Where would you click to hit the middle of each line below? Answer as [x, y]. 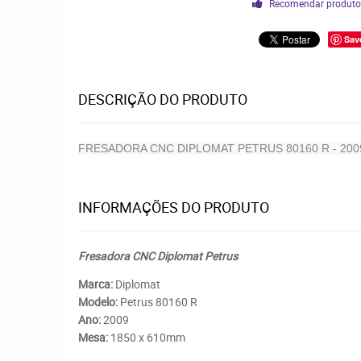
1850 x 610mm [147, 337]
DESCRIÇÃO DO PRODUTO [163, 99]
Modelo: [98, 302]
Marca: [95, 284]
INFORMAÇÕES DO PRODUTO [174, 207]
